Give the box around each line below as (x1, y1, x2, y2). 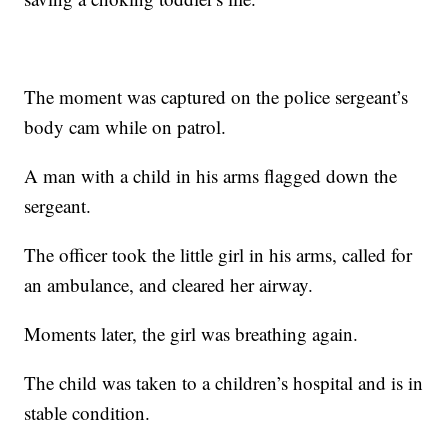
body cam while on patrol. (24, 113, 227, 139)
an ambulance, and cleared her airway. (24, 271, 314, 297)
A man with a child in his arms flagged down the (24, 162, 398, 188)
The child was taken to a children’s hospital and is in (24, 369, 424, 395)
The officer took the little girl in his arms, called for (24, 241, 413, 267)
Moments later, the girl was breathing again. (24, 320, 359, 346)
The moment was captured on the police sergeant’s (24, 83, 409, 109)
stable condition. (24, 399, 151, 425)
